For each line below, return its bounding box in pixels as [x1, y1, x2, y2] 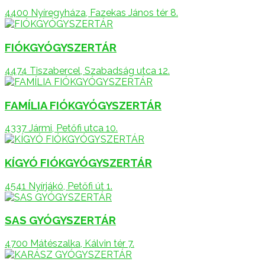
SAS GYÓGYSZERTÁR [5, 214, 116, 227]
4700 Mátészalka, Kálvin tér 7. [5, 238, 134, 250]
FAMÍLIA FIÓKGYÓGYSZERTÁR [5, 98, 161, 112]
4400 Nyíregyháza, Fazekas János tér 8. [5, 7, 178, 19]
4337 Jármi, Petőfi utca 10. [5, 122, 118, 134]
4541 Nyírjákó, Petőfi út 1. [5, 180, 112, 192]
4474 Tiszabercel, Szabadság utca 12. [5, 64, 170, 76]
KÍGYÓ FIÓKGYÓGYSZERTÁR [5, 156, 152, 169]
